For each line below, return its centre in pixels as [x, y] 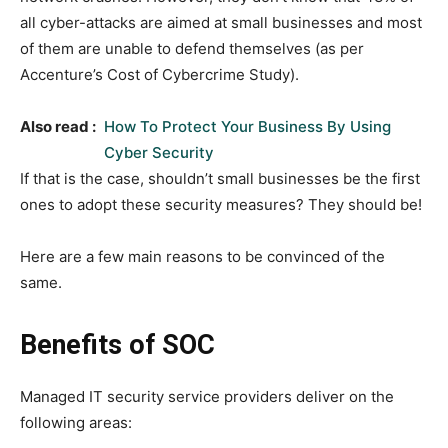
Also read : [58, 127]
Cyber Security [159, 153]
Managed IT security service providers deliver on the [207, 397]
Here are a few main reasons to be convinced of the [202, 257]
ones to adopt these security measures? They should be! [221, 205]
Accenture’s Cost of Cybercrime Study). [159, 75]
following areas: [76, 423]
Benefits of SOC [117, 345]
